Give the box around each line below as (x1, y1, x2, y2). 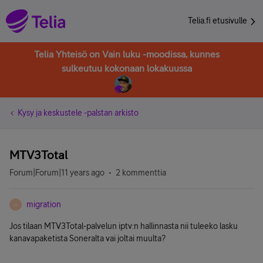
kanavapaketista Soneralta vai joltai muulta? (9, 234, 166, 243)
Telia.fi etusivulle (188, 16, 249, 25)
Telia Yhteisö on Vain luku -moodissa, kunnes (34, 49, 220, 59)
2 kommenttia (116, 168, 166, 177)
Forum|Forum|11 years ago (9, 168, 104, 177)
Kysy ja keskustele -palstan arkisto (18, 108, 139, 117)
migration (26, 200, 61, 209)
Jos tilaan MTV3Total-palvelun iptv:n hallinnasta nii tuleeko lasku (9, 221, 238, 231)
